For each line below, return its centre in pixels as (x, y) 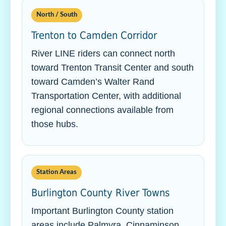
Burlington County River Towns (100, 193)
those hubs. (55, 124)
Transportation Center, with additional (106, 96)
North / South (57, 15)
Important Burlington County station (102, 211)
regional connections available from (102, 110)
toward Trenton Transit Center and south (112, 68)
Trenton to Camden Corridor (94, 35)
